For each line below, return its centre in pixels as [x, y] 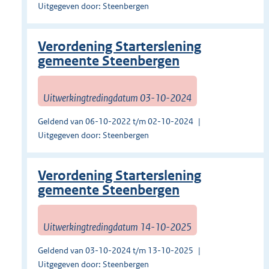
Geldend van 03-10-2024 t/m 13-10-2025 [116, 251]
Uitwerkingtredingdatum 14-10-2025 [117, 227]
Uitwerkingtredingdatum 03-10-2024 [117, 98]
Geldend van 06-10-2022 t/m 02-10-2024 [116, 122]
